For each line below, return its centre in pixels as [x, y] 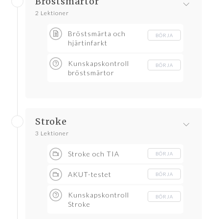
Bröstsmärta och [97, 34]
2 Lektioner [52, 13]
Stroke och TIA [94, 154]
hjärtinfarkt [88, 43]
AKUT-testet [90, 175]
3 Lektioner [52, 133]
